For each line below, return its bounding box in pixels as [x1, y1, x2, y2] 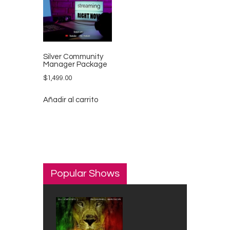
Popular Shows [50, 168, 120, 179]
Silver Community [43, 53, 103, 61]
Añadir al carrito [43, 96, 98, 104]
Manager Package [43, 61, 107, 69]
